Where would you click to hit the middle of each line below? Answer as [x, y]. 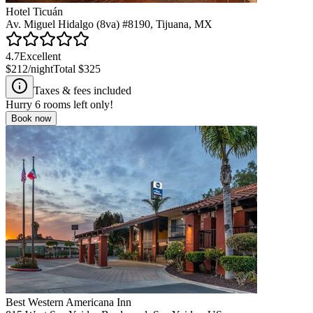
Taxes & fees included [82, 90]
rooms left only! [77, 104]
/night [41, 68]
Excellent [40, 56]
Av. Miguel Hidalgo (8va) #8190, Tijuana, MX [109, 24]
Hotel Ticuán [34, 11]
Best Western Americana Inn [68, 302]
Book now [31, 118]
